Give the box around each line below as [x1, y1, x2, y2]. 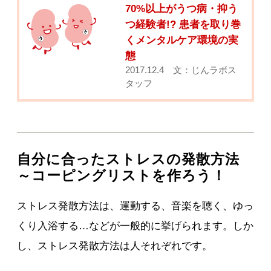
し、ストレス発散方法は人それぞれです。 [17, 240, 213, 252]
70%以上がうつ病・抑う [125, 2, 238, 15]
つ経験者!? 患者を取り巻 [125, 18, 241, 30]
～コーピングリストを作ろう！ [17, 167, 227, 183]
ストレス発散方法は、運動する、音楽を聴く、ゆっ [17, 200, 254, 212]
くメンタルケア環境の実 [125, 33, 239, 46]
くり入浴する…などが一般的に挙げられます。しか [17, 220, 254, 232]
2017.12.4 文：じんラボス [125, 64, 237, 75]
